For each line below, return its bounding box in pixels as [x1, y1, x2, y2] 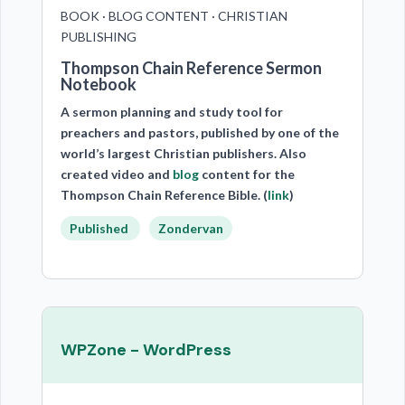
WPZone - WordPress [60, 339, 231, 361]
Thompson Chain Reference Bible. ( [60, 187, 268, 202]
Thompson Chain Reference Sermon [60, 58, 322, 78]
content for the [198, 166, 295, 182]
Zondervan [157, 221, 223, 236]
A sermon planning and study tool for [60, 104, 283, 119]
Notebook [60, 74, 137, 94]
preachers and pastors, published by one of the [60, 125, 339, 140]
